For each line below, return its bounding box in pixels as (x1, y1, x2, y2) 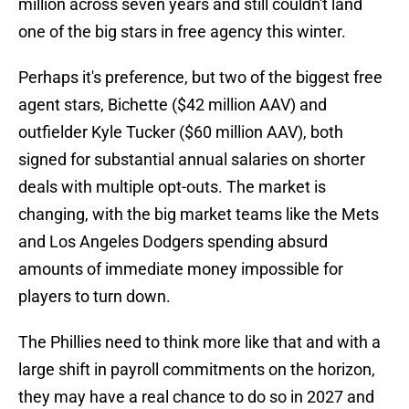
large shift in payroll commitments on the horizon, (18, 360, 375, 380)
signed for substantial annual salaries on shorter (18, 150, 365, 170)
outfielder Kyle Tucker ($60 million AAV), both (18, 122, 343, 142)
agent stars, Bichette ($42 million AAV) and (18, 95, 327, 115)
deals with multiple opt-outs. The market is (18, 177, 326, 197)
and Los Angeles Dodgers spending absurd (18, 232, 328, 252)
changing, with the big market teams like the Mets (18, 204, 379, 225)
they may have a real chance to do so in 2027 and (18, 387, 374, 407)
